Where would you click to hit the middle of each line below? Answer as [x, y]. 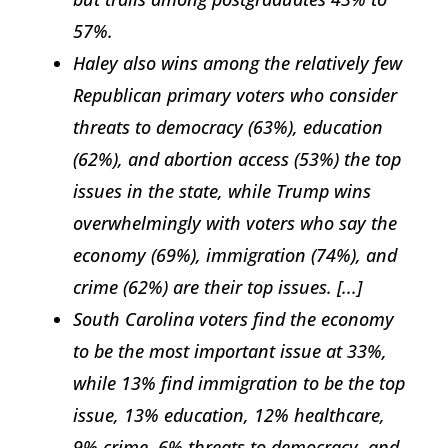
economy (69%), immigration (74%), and [235, 255]
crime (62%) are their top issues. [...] [217, 287]
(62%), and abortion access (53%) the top [237, 159]
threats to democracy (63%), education [228, 127]
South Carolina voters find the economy [233, 319]
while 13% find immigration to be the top [239, 383]
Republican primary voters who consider [235, 95]
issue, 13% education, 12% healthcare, [229, 415]
